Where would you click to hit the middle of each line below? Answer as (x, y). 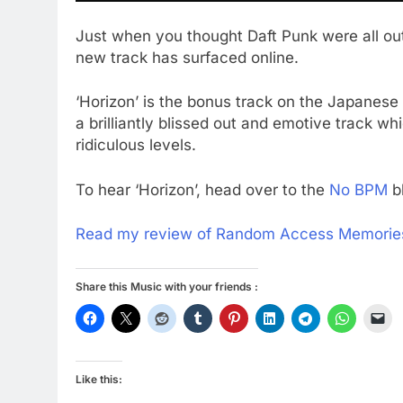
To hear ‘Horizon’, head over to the (202, 189)
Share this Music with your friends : (167, 286)
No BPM (361, 189)
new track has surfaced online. (187, 57)
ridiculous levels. (136, 145)
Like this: (99, 379)
